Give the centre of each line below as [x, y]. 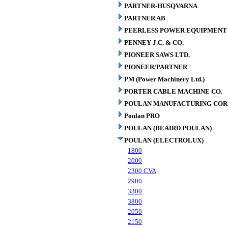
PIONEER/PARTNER [156, 67]
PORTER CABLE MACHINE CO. [173, 91]
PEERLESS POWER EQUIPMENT [176, 30]
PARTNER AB [145, 18]
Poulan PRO [142, 116]
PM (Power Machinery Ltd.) [164, 79]
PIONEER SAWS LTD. [157, 55]
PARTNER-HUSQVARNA [161, 6]
